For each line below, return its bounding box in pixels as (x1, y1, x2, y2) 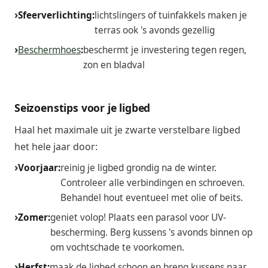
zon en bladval (83, 58, 145, 71)
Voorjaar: (18, 162, 60, 175)
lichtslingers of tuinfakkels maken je (95, 8, 247, 22)
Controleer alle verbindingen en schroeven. (60, 176, 245, 190)
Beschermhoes (18, 43, 81, 56)
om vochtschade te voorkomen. (50, 241, 184, 254)
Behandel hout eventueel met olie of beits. (60, 191, 243, 205)
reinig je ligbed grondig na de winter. (60, 162, 217, 175)
